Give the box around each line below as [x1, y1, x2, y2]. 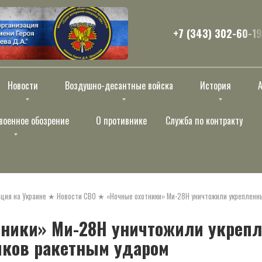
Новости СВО [57, 191, 96, 202]
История [200, 78, 231, 92]
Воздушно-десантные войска [65, 78, 173, 92]
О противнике [96, 113, 147, 127]
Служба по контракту [166, 113, 243, 127]
